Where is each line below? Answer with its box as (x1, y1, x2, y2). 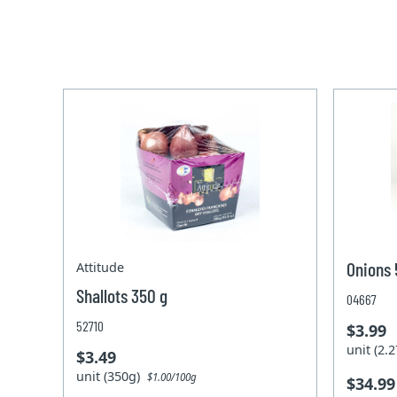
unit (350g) (76, 368, 148, 385)
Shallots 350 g (76, 284, 168, 307)
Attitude (76, 259, 125, 276)
